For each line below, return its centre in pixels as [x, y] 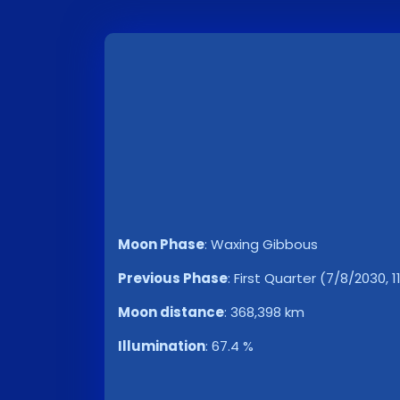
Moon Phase [161, 244]
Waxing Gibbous [264, 244]
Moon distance [171, 312]
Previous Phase [173, 278]
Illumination [162, 346]
